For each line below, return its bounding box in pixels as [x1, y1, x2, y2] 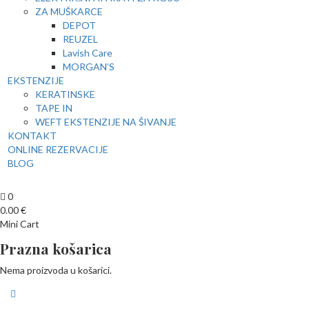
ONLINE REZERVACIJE [8, 143, 108, 155]
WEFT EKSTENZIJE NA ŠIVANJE [35, 115, 177, 128]
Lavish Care [63, 46, 112, 59]
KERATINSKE [35, 88, 95, 100]
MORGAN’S [63, 60, 114, 72]
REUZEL [63, 32, 98, 45]
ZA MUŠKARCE [35, 5, 103, 17]
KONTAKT [8, 129, 57, 141]
